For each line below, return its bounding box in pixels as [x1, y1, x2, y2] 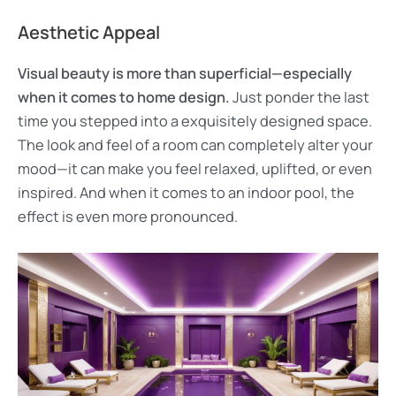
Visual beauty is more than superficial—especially [18, 64, 352, 84]
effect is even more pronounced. [18, 207, 238, 227]
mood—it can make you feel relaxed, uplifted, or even [18, 159, 372, 179]
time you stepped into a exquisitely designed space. [18, 111, 372, 132]
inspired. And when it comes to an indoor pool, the [18, 183, 354, 203]
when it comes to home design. [18, 88, 230, 108]
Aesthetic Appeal [18, 20, 160, 45]
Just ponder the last [230, 88, 369, 108]
